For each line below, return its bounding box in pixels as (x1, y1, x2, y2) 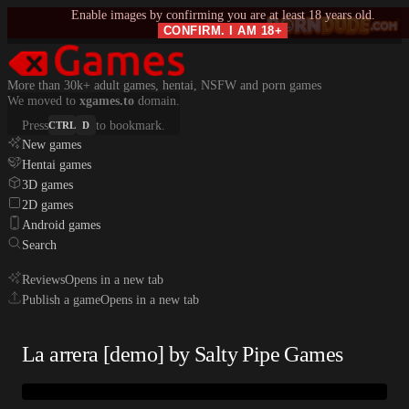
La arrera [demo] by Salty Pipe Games (22, 342, 343, 367)
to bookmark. (96, 118, 165, 132)
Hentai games (22, 158, 91, 172)
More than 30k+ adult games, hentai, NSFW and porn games (7, 79, 321, 92)
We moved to (7, 94, 79, 108)
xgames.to (79, 94, 134, 108)
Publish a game (22, 293, 100, 307)
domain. (134, 94, 180, 108)
